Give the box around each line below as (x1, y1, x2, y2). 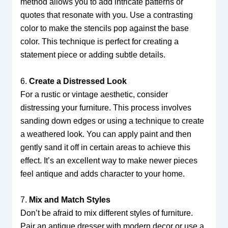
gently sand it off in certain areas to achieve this (20, 142, 190, 152)
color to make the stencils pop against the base (20, 23, 189, 33)
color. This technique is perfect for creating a (20, 37, 179, 46)
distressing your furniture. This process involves (20, 103, 191, 112)
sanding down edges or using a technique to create (20, 116, 204, 125)
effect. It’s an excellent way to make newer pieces (20, 156, 197, 165)
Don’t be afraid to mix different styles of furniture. (20, 209, 193, 218)
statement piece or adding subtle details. (20, 50, 165, 59)
